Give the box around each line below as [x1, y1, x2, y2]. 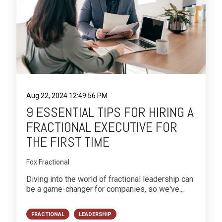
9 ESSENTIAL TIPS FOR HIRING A [26, 103, 194, 121]
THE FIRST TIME [26, 133, 110, 151]
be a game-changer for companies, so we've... [26, 184, 184, 194]
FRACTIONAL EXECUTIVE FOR [26, 118, 177, 136]
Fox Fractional [26, 158, 69, 166]
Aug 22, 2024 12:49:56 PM [26, 91, 108, 100]
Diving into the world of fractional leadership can [26, 174, 193, 184]
